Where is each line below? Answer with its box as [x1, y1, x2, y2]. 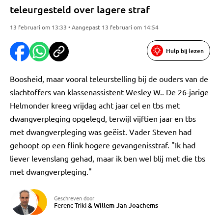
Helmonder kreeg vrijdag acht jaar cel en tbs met [10, 100, 180, 110]
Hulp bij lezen [166, 46, 204, 55]
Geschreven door [54, 194, 94, 202]
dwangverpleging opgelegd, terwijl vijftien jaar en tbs [10, 113, 196, 123]
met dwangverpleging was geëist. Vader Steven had [10, 127, 192, 137]
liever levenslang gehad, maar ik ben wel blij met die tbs [10, 153, 205, 163]
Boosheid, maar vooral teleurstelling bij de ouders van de [10, 74, 208, 83]
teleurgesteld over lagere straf [10, 3, 150, 16]
